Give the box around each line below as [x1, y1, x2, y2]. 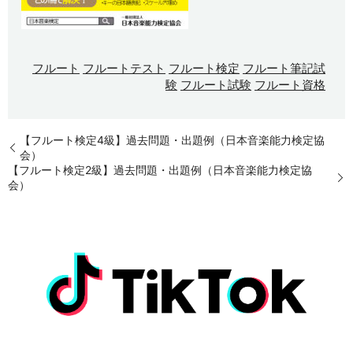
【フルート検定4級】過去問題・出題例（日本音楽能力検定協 [20, 132, 325, 147]
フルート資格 [255, 77, 326, 92]
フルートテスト [83, 61, 166, 76]
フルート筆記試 [243, 61, 326, 76]
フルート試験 [180, 77, 252, 92]
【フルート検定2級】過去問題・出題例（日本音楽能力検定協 [8, 162, 312, 176]
